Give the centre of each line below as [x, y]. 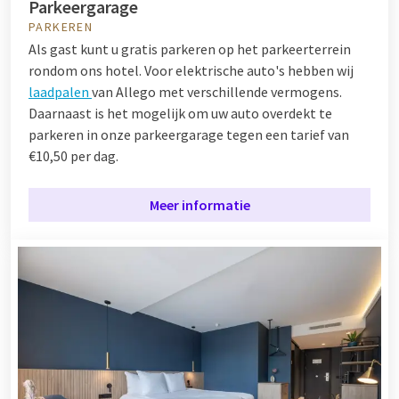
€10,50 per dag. [73, 156]
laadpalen [60, 92]
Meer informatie [199, 205]
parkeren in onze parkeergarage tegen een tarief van [189, 135]
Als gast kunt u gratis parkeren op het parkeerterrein [190, 49]
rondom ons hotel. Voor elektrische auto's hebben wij [191, 71]
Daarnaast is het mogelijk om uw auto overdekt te [180, 114]
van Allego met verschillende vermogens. [217, 92]
